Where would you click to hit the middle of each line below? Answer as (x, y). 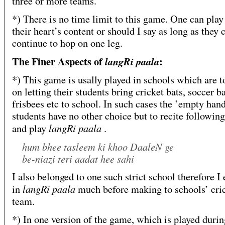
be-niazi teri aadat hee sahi (78, 159)
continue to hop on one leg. (67, 43)
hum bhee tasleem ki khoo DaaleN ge (98, 147)
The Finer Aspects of (59, 62)
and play (30, 129)
